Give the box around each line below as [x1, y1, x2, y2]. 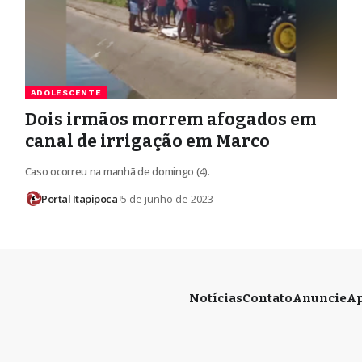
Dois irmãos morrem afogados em [24, 109, 317, 131]
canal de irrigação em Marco [24, 131, 270, 153]
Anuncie [293, 291, 347, 305]
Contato [242, 291, 293, 305]
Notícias [189, 291, 242, 305]
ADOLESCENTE [30, 88, 102, 98]
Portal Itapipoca [41, 192, 118, 207]
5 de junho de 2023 [120, 192, 213, 207]
